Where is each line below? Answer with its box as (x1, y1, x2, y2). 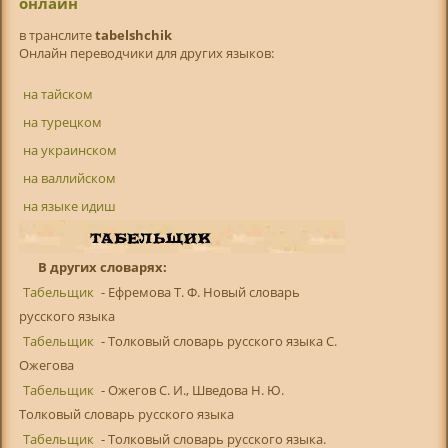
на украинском (22, 141, 117, 160)
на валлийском (22, 169, 116, 188)
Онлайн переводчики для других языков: (18, 44, 274, 63)
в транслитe (18, 26, 95, 45)
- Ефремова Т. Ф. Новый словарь (97, 283, 300, 302)
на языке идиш (22, 197, 116, 216)
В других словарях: (38, 258, 168, 277)
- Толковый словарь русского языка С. (97, 332, 337, 351)
